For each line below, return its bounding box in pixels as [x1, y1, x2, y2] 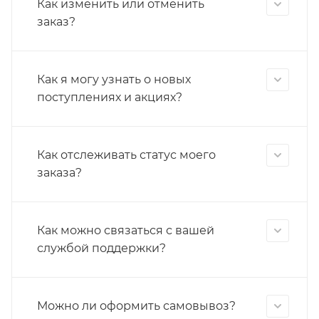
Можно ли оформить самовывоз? [37, 299, 236, 313]
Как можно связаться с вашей [37, 224, 214, 237]
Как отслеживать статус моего [37, 148, 216, 162]
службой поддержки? [37, 241, 166, 255]
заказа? [37, 166, 82, 179]
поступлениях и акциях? [37, 90, 182, 104]
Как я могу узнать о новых [37, 73, 191, 86]
